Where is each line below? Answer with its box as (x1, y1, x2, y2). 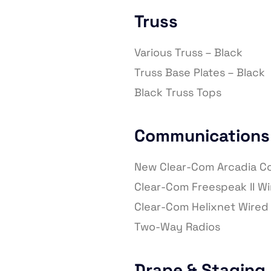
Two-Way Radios (134, 220, 220, 234)
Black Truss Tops (134, 85, 221, 100)
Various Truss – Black (134, 45, 243, 60)
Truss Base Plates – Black (134, 65, 265, 80)
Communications (134, 125, 270, 147)
